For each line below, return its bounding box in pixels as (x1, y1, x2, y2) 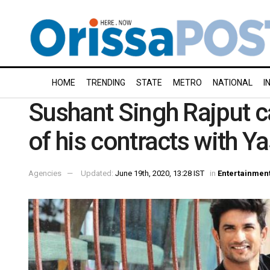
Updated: (81, 168, 115, 178)
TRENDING (86, 78, 125, 87)
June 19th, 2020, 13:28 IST (115, 168, 204, 178)
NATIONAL (213, 78, 253, 87)
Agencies (28, 168, 61, 178)
